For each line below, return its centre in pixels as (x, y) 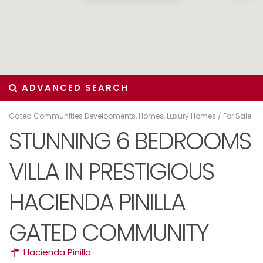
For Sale (237, 116)
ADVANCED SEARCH (73, 88)
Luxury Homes (191, 116)
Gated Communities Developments (72, 116)
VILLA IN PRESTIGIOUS (111, 171)
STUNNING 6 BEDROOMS (130, 141)
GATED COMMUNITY (109, 232)
